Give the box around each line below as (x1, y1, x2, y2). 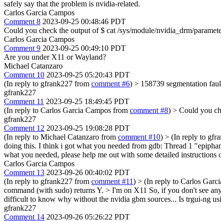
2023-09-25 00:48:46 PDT (42, 17, 126, 26)
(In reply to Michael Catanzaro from (4, 132, 118, 141)
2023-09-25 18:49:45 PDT (46, 97, 129, 106)
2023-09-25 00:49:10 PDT (42, 43, 126, 52)
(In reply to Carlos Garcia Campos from (4, 106, 130, 114)
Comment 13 (4, 168, 44, 177)
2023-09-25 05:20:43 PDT (46, 70, 130, 79)
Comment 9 (4, 43, 40, 52)
